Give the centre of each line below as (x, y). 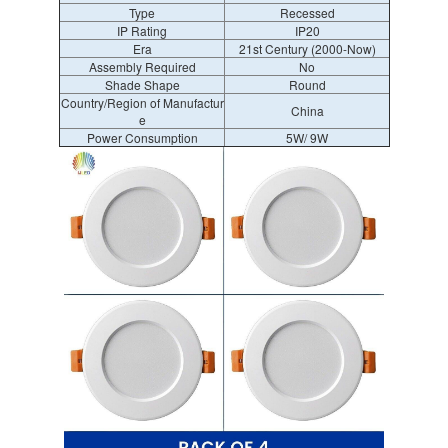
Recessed (307, 12)
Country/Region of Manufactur (142, 102)
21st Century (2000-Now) (307, 48)
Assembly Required (142, 66)
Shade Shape (142, 84)
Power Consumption (142, 137)
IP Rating (142, 30)
